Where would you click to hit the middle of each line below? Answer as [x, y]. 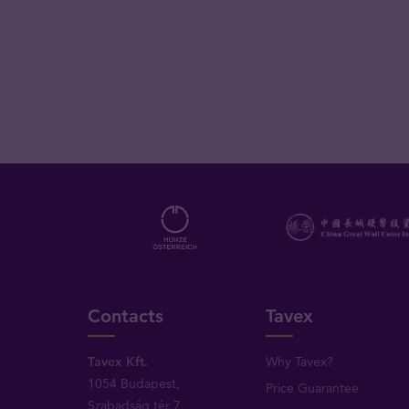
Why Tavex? [299, 362]
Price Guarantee [312, 388]
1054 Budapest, [134, 384]
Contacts [126, 316]
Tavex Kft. [118, 362]
